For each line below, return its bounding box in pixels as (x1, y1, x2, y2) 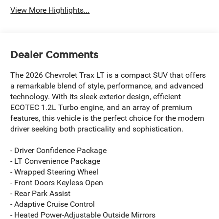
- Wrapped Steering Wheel (10, 167, 99, 176)
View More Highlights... (10, 5, 90, 15)
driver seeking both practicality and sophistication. (10, 124, 184, 133)
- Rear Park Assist (10, 188, 71, 198)
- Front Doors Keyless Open (10, 177, 104, 187)
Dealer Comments (10, 49, 99, 60)
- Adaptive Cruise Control (10, 199, 95, 209)
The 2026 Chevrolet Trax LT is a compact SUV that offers (10, 70, 206, 80)
